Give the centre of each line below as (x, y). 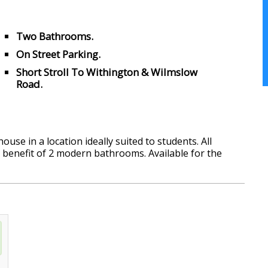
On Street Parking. (58, 54)
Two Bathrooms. (54, 36)
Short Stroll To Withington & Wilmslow (106, 72)
